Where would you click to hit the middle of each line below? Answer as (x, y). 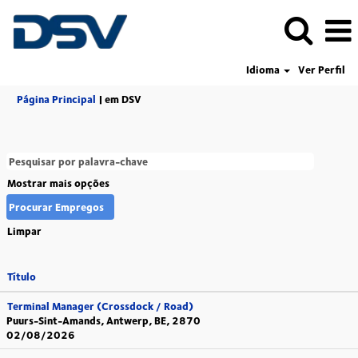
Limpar (24, 231)
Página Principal (56, 99)
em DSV (123, 99)
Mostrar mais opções (58, 183)
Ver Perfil (322, 70)
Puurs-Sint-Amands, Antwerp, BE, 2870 (103, 320)
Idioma (264, 70)
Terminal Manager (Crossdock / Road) (100, 306)
